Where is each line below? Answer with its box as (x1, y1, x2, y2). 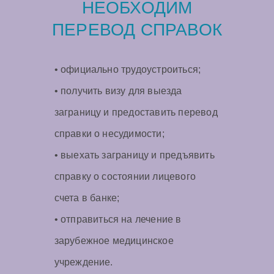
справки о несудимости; (54, 128, 165, 139)
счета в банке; (54, 193, 120, 204)
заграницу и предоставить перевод (54, 107, 218, 118)
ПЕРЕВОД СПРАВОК (51, 20, 222, 40)
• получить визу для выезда (54, 86, 182, 97)
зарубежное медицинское (54, 235, 174, 246)
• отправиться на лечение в (54, 214, 182, 225)
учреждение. (54, 257, 113, 268)
